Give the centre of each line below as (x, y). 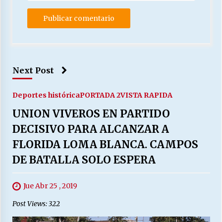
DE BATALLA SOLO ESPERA (84, 160)
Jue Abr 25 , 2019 (50, 186)
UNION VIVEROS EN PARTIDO (91, 114)
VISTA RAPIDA (146, 95)
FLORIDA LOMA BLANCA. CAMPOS (105, 145)
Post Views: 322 (36, 204)
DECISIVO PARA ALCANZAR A (90, 129)
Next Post (33, 71)
